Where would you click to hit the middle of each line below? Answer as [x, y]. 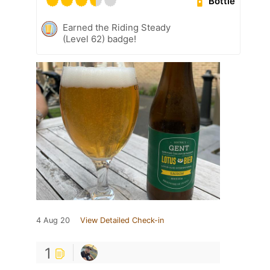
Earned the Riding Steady [117, 28]
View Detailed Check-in [122, 221]
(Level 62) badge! [99, 39]
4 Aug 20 [53, 221]
